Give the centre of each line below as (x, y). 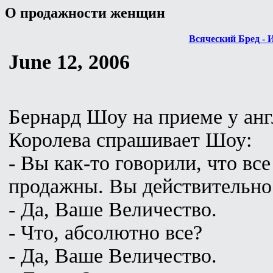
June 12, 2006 (69, 62)
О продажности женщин (85, 13)
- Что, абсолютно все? (105, 232)
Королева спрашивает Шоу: (130, 140)
